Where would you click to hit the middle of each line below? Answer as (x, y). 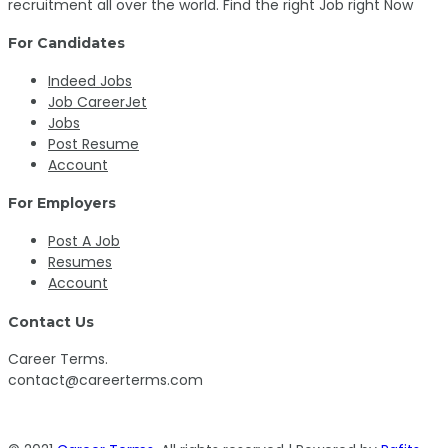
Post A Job (84, 241)
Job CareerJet (97, 101)
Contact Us (51, 321)
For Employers (62, 203)
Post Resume (93, 143)
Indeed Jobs (90, 80)
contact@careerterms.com (105, 380)
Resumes (80, 262)
